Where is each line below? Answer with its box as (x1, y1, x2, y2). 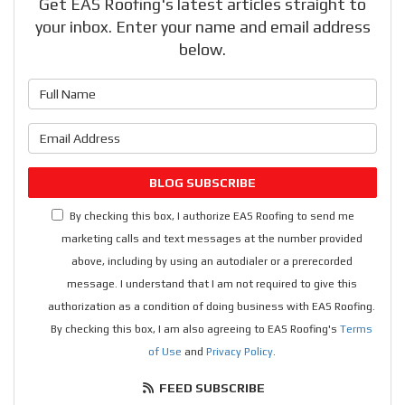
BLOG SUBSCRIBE (149, 175, 256, 191)
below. (179, 40, 226, 60)
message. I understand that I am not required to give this (66, 278, 357, 291)
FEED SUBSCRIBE (155, 381, 265, 396)
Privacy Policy (205, 345, 273, 359)
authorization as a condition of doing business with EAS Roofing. (48, 300, 375, 314)
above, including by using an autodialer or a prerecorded (71, 255, 353, 268)
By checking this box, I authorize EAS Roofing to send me (69, 210, 354, 223)
